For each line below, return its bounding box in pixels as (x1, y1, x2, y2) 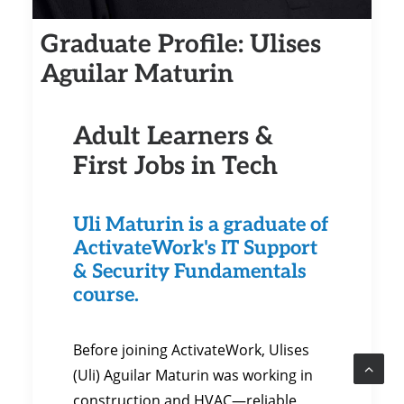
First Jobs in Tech (73, 144, 278, 183)
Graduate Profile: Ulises (41, 23, 321, 61)
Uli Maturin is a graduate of (73, 207, 328, 238)
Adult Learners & (73, 115, 273, 153)
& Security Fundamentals (73, 254, 307, 285)
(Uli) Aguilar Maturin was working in (73, 365, 313, 384)
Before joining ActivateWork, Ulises (73, 340, 309, 359)
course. (73, 278, 139, 308)
